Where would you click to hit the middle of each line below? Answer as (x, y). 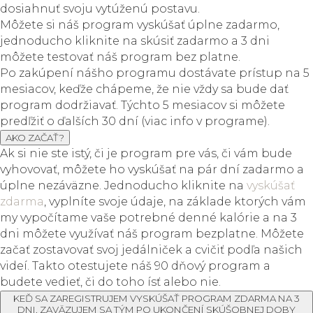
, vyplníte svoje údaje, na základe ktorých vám (175, 202)
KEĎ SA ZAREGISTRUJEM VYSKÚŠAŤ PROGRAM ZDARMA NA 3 (156, 298)
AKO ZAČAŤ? (35, 138)
